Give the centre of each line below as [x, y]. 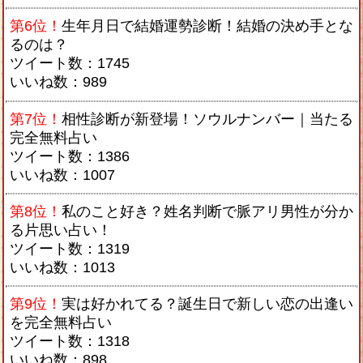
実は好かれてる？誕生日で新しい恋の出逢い [207, 304]
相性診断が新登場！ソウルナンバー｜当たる [207, 119]
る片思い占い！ [61, 231]
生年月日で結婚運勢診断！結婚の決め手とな [207, 26]
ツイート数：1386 [70, 156]
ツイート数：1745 [70, 64]
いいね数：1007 [62, 175]
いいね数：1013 [62, 268]
